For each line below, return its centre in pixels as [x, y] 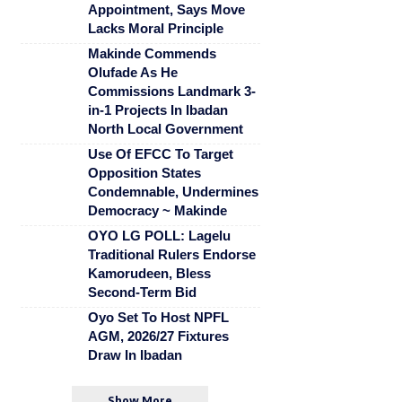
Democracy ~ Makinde [157, 211]
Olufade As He [132, 73]
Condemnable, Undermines [173, 192]
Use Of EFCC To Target [160, 154]
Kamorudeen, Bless [149, 274]
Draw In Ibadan [135, 355]
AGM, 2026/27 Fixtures [158, 336]
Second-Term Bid [142, 293]
